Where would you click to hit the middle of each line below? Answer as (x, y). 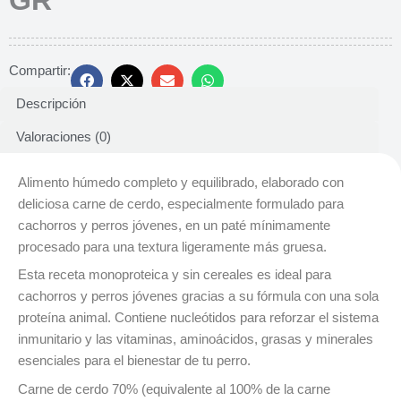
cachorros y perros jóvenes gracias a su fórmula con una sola (198, 297)
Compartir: (40, 70)
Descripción (51, 104)
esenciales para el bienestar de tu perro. (134, 361)
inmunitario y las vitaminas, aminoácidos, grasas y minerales (196, 340)
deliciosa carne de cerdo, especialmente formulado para (181, 205)
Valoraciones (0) (63, 137)
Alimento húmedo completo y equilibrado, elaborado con (181, 183)
